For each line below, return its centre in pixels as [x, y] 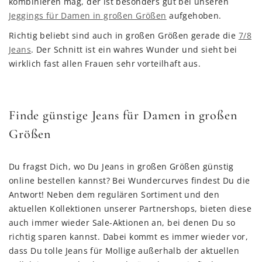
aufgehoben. [194, 15]
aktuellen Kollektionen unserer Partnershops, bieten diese [130, 208]
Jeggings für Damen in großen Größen [88, 15]
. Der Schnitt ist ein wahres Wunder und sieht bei [134, 49]
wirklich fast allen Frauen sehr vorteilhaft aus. [105, 63]
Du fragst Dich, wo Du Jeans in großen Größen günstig [121, 166]
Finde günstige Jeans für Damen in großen [123, 115]
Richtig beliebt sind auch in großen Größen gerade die [124, 35]
